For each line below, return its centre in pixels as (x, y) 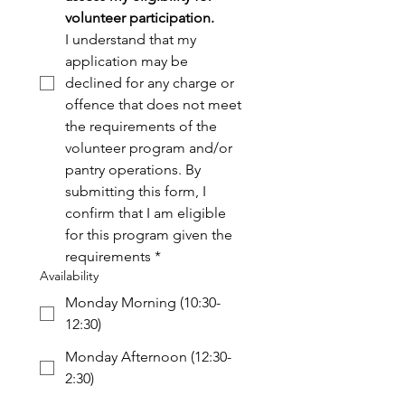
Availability (69, 276)
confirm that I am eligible (146, 213)
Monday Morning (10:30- (143, 302)
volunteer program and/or (149, 148)
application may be (127, 61)
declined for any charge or (150, 83)
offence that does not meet (153, 104)
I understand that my (131, 39)
